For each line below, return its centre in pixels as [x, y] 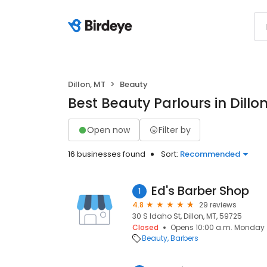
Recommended [210, 154]
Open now [108, 130]
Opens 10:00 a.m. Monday [218, 227]
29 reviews [218, 205]
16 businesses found [107, 154]
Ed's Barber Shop [200, 191]
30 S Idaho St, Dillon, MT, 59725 [187, 216]
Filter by [175, 130]
